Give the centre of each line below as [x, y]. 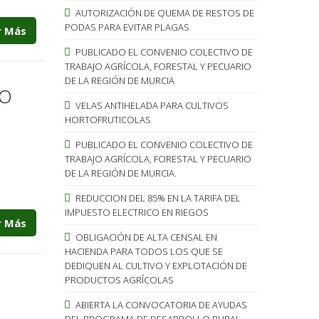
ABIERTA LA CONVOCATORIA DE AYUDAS [160, 304]
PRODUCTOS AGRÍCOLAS [119, 279]
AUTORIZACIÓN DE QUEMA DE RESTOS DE [163, 12]
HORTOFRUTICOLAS [108, 119]
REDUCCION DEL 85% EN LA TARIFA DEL [157, 198]
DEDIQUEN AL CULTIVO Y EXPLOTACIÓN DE [156, 265]
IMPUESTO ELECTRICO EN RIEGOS [136, 212]
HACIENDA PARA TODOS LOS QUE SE [143, 251]
